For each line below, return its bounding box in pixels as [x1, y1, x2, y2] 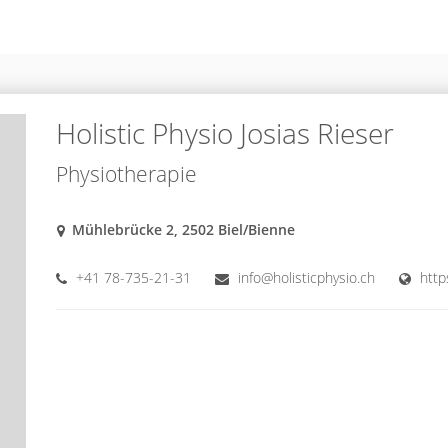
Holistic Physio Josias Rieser [55, 114, 394, 153]
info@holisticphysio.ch [237, 268, 375, 288]
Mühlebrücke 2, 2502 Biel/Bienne [71, 220, 295, 240]
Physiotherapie [55, 160, 197, 189]
